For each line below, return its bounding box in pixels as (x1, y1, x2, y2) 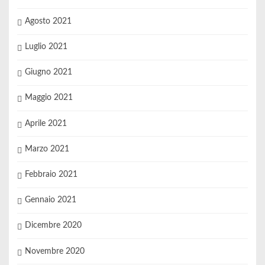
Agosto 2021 (24, 17, 72, 25)
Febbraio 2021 (24, 170, 77, 179)
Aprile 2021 (24, 119, 67, 128)
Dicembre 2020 (24, 221, 82, 230)
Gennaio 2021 (24, 196, 76, 205)
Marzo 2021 (24, 144, 69, 153)
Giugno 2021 (24, 68, 72, 77)
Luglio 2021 (24, 43, 67, 51)
